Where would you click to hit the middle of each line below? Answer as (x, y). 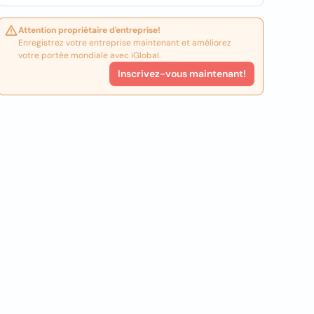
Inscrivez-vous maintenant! (182, 74)
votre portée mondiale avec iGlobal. (90, 55)
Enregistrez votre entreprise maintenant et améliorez (125, 43)
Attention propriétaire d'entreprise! (90, 30)
